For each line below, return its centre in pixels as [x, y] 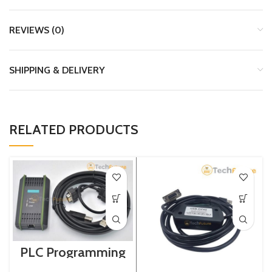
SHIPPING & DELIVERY [57, 70]
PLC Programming [73, 252]
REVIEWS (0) [37, 30]
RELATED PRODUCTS [74, 130]
